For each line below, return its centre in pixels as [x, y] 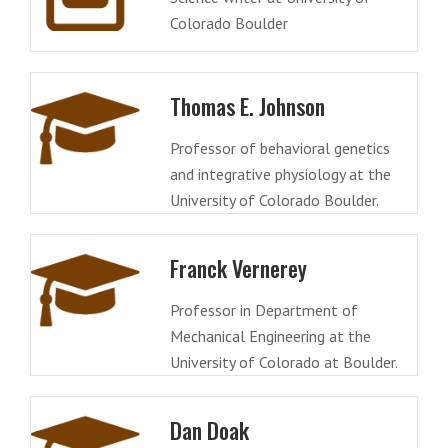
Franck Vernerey [238, 267]
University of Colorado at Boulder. [283, 361]
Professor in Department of [263, 309]
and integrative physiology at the [280, 173]
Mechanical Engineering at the [270, 335]
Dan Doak [209, 429]
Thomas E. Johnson [247, 105]
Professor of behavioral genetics [279, 147]
